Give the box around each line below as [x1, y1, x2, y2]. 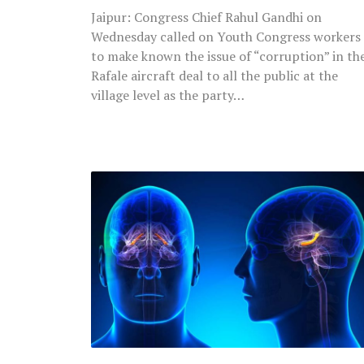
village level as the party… [91, 85, 245, 104]
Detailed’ [90, 297, 151, 318]
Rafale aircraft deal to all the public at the [91, 66, 338, 84]
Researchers [90, 171, 172, 191]
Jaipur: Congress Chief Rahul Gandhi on [91, 7, 322, 26]
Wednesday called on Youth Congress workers [91, 27, 361, 45]
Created [90, 255, 143, 275]
